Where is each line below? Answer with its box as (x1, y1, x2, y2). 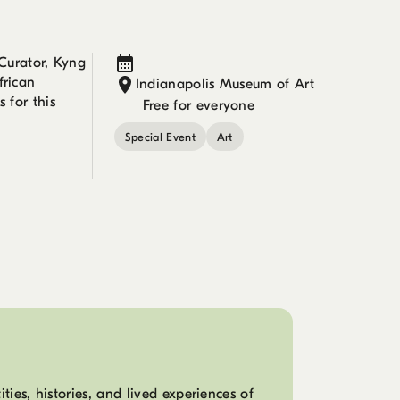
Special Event (124, 129, 196, 144)
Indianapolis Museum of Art (135, 76, 314, 92)
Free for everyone (142, 97, 255, 113)
